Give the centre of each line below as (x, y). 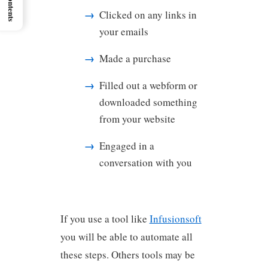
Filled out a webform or (149, 85)
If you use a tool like (105, 219)
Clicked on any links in (148, 14)
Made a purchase (135, 58)
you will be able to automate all (126, 237)
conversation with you (146, 162)
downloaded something (149, 102)
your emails (124, 31)
